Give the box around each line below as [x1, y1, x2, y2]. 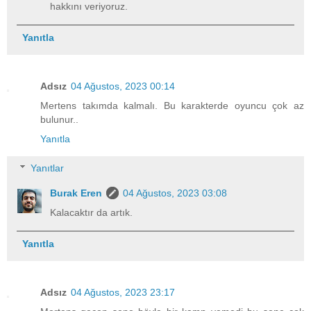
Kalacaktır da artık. [50, 206, 133, 218]
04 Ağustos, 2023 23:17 [71, 287, 175, 299]
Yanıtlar [31, 162, 65, 174]
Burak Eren [50, 187, 103, 199]
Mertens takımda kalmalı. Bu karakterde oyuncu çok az [40, 100, 304, 112]
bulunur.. [40, 114, 78, 126]
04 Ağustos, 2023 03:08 [123, 187, 228, 199]
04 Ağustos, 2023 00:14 [71, 81, 175, 92]
